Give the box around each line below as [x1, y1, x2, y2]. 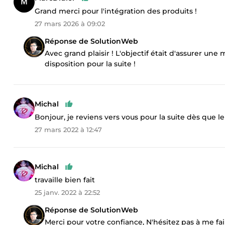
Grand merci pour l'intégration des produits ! [35, 7, 197, 16]
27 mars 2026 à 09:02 [35, 20, 105, 28]
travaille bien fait [35, 175, 95, 184]
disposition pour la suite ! [45, 59, 136, 68]
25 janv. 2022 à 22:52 [35, 188, 100, 196]
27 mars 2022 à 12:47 [35, 126, 102, 134]
